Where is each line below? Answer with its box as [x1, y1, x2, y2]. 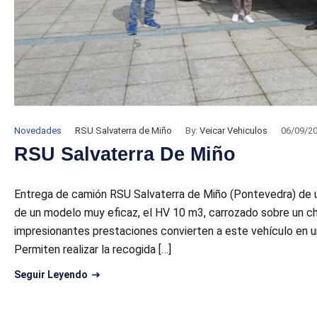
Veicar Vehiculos [199, 125, 267, 136]
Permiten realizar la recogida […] [13, 242, 171, 256]
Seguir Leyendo [13, 268, 88, 280]
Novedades [13, 125, 62, 136]
